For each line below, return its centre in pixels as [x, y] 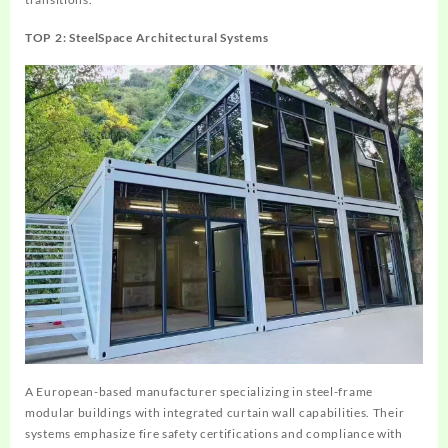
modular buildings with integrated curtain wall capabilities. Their [215, 412]
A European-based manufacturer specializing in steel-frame [199, 391]
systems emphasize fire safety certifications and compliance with [214, 433]
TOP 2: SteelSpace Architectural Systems [147, 38]
